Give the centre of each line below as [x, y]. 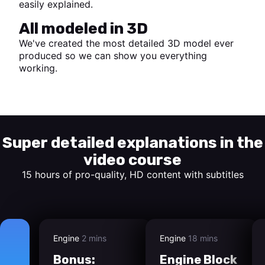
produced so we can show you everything [113, 56]
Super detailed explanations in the [132, 143]
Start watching [52, 90]
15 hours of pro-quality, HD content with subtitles [132, 175]
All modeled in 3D [83, 29]
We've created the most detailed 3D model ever [126, 43]
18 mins [203, 238]
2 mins [94, 238]
